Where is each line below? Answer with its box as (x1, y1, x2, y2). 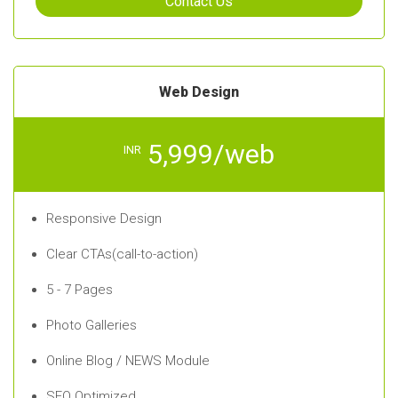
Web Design (159, 83, 239, 100)
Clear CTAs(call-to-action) (46, 246, 198, 263)
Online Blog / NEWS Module (46, 353, 210, 370)
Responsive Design (46, 211, 162, 227)
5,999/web (147, 138, 275, 170)
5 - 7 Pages (46, 282, 113, 298)
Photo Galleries (46, 317, 137, 334)
